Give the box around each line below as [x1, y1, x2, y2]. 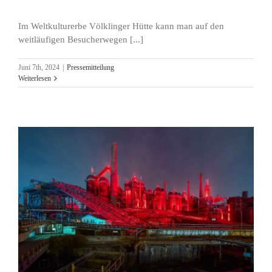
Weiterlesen [18, 74, 51, 83]
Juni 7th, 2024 [18, 63, 59, 72]
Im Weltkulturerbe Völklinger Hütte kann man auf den [18, 21, 224, 32]
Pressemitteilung [67, 63, 114, 72]
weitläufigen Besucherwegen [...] [18, 35, 143, 45]
